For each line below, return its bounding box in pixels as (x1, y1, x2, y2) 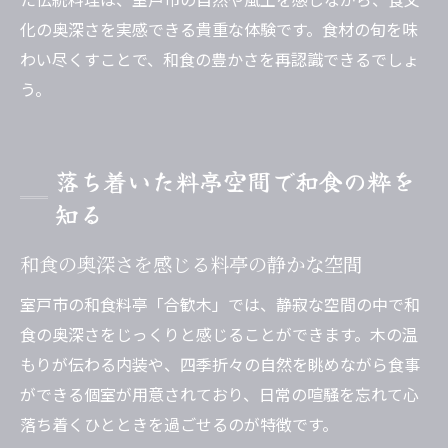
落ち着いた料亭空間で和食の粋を (55, 163, 415, 199)
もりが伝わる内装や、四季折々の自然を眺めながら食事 (20, 352, 420, 377)
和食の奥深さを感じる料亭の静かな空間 (20, 250, 362, 279)
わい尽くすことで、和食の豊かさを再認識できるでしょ (20, 47, 419, 72)
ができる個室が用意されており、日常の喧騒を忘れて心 (20, 382, 419, 407)
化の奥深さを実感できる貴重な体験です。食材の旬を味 (20, 17, 418, 42)
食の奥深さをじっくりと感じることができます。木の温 (20, 322, 418, 347)
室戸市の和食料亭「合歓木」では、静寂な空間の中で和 (20, 292, 420, 317)
